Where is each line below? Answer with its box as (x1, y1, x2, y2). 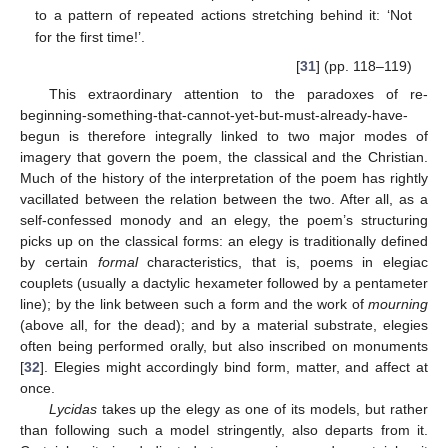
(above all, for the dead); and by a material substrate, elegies (20, 316, 428, 333)
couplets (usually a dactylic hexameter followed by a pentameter (20, 274, 428, 291)
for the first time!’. (35, 28, 146, 45)
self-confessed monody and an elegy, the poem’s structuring (20, 211, 428, 228)
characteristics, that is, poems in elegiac (137, 253, 428, 270)
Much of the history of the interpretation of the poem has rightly (20, 169, 428, 186)
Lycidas (48, 400, 97, 417)
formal (97, 253, 138, 270)
